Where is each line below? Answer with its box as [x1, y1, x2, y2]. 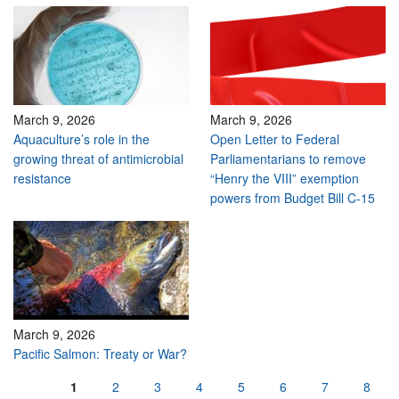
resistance [13, 169, 71, 188]
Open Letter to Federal [210, 130, 339, 149]
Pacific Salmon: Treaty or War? [13, 345, 187, 363]
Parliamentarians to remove [210, 150, 366, 168]
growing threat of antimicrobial [13, 150, 183, 168]
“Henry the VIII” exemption [210, 169, 359, 188]
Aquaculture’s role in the [13, 130, 150, 149]
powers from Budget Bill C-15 [210, 189, 375, 208]
